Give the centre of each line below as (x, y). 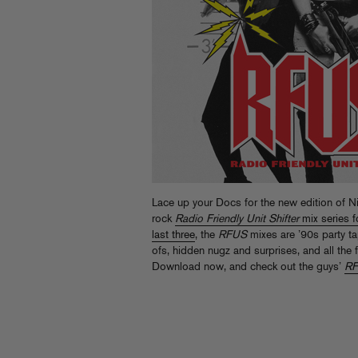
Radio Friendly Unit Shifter (237, 219)
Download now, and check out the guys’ (248, 267)
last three (173, 235)
